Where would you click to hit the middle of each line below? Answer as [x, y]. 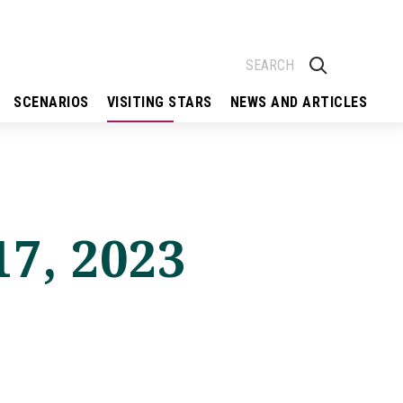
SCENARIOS [51, 102]
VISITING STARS [159, 102]
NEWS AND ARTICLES [298, 102]
